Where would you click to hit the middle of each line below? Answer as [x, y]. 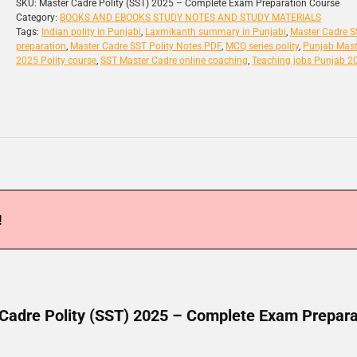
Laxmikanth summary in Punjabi [216, 32]
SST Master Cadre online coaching [174, 61]
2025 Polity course [56, 61]
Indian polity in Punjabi [91, 32]
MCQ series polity [262, 46]
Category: [38, 18]
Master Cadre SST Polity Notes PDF [146, 46]
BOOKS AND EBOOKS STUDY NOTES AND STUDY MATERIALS [190, 18]
